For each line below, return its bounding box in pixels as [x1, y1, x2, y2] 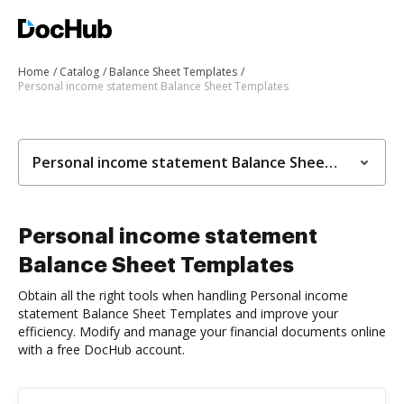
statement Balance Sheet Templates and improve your [18, 305, 338, 322]
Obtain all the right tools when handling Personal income [18, 287, 348, 304]
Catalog [60, 64, 99, 79]
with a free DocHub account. [18, 341, 185, 358]
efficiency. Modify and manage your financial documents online [18, 323, 386, 340]
